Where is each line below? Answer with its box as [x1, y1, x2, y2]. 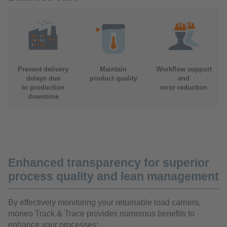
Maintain [100, 65, 127, 73]
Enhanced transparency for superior [8, 156, 209, 170]
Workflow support [156, 65, 212, 73]
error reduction [160, 84, 207, 92]
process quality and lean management [8, 170, 219, 183]
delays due [26, 74, 60, 83]
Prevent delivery [18, 65, 68, 73]
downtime [27, 93, 59, 101]
